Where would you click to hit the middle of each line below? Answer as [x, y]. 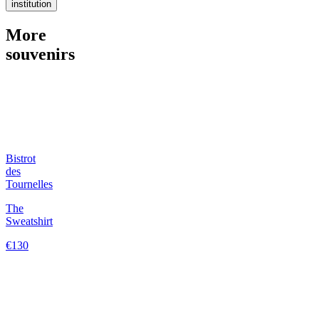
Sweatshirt [29, 221]
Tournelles [29, 184]
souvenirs [40, 54]
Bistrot [21, 158]
